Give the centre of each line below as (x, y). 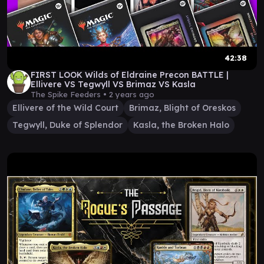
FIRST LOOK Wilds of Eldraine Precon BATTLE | (130, 75)
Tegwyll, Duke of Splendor (67, 125)
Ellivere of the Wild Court (65, 108)
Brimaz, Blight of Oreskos (182, 108)
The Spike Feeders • (70, 94)
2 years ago (132, 94)
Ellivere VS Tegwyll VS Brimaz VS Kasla (113, 84)
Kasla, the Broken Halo (181, 125)
